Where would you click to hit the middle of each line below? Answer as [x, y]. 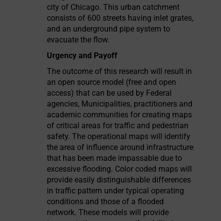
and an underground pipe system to [109, 29]
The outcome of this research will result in [120, 71]
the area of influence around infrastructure [120, 147]
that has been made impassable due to [115, 158]
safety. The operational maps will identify [119, 136]
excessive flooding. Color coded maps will [120, 169]
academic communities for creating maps [120, 115]
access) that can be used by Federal [110, 93]
